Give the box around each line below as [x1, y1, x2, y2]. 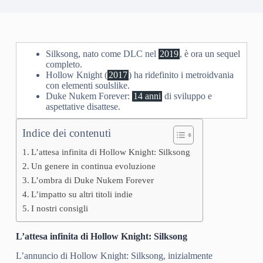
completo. [45, 59, 82, 69]
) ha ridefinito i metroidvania [128, 70, 234, 80]
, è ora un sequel [179, 49, 240, 59]
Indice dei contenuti [22, 127, 111, 139]
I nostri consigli [31, 203, 88, 213]
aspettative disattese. [45, 102, 120, 112]
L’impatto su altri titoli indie [31, 189, 133, 199]
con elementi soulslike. [45, 80, 130, 90]
